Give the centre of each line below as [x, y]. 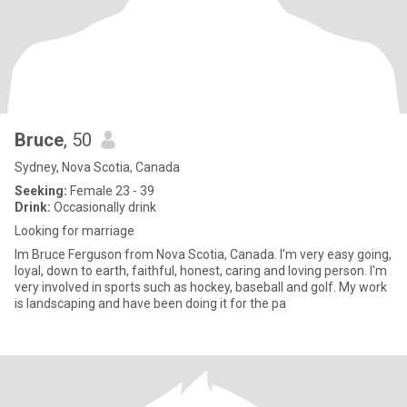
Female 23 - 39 [111, 191]
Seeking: [41, 191]
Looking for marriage [74, 231]
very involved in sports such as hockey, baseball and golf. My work [201, 287]
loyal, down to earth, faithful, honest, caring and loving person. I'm [201, 271]
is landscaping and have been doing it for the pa [150, 303]
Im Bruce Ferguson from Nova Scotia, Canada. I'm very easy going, [203, 254]
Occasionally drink [104, 207]
